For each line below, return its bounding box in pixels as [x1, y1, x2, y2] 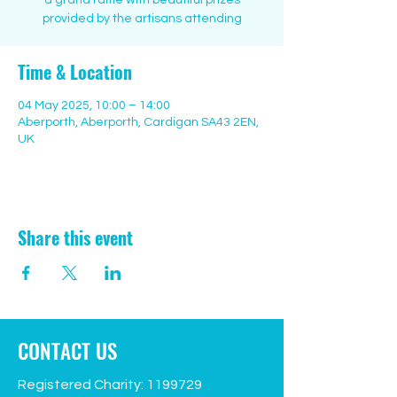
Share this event [18, 224, 133, 251]
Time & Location [18, 58, 132, 85]
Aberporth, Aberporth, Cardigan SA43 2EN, [18, 116, 259, 128]
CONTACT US [18, 336, 117, 366]
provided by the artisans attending [42, 12, 242, 25]
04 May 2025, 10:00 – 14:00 [18, 99, 170, 112]
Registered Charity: [18, 378, 146, 392]
